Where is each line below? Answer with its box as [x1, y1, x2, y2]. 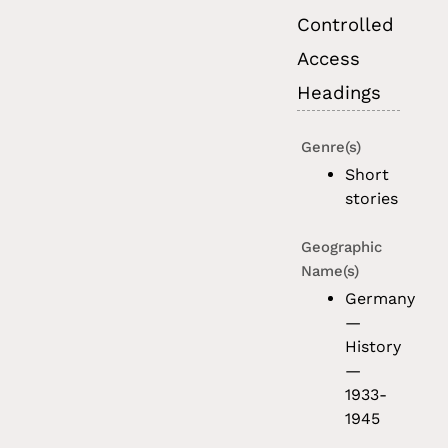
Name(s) [301, 262, 360, 281]
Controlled [297, 14, 395, 37]
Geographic [301, 238, 383, 257]
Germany [345, 289, 416, 309]
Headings [297, 82, 382, 105]
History [345, 337, 402, 357]
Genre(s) [301, 138, 362, 157]
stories [345, 189, 399, 209]
